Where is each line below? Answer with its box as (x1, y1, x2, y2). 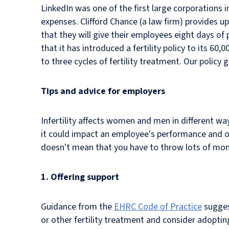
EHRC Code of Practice (114, 200, 202, 213)
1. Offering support (41, 170, 119, 184)
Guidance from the (41, 200, 114, 213)
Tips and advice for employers (41, 84, 165, 98)
